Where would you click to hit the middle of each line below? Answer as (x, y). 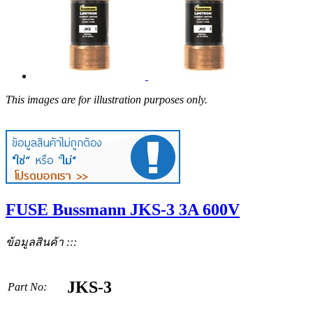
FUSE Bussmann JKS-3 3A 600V (123, 209)
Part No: (27, 286)
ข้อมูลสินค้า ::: (41, 242)
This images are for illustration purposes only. (107, 100)
